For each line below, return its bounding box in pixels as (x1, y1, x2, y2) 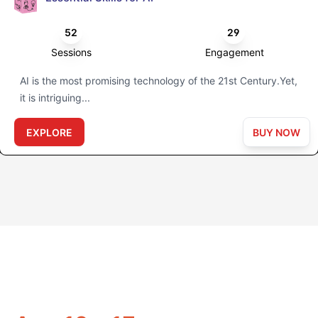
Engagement (205, 46, 264, 59)
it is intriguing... (20, 92, 90, 104)
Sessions (51, 46, 92, 59)
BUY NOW (253, 126, 300, 139)
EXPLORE (26, 126, 72, 139)
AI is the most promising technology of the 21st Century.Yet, (20, 75, 297, 87)
